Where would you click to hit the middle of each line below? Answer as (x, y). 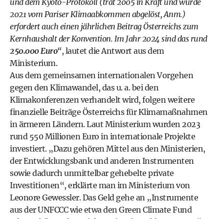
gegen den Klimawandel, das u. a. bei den (84, 88)
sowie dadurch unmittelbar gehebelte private (92, 173)
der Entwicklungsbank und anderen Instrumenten (102, 161)
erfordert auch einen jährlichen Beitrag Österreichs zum (104, 26)
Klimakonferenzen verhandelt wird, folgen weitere (102, 100)
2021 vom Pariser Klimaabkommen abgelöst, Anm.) (98, 14)
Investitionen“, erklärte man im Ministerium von (100, 185)
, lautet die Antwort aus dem (113, 51)
